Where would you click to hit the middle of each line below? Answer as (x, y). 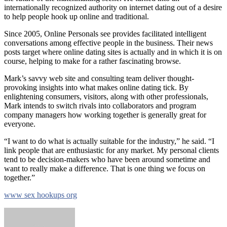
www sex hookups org (41, 195)
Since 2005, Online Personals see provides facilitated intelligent (105, 34)
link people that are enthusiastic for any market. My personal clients (111, 150)
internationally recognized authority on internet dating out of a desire (113, 8)
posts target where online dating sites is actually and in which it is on (113, 52)
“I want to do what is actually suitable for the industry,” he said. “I (109, 141)
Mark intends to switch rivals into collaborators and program (100, 106)
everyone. (20, 124)
